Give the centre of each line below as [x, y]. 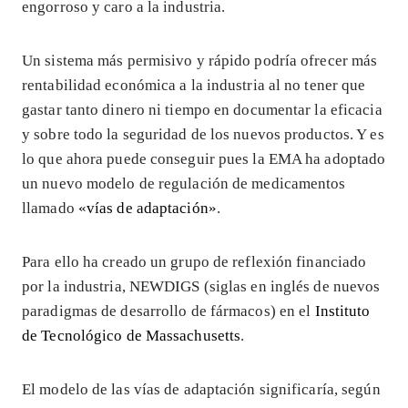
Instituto [342, 311]
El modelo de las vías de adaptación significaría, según [201, 389]
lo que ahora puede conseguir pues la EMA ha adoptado [204, 158]
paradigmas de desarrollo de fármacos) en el [168, 311]
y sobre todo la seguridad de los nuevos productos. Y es [203, 134]
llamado [50, 208]
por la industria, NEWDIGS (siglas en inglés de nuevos [201, 286]
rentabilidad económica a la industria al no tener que [194, 85]
